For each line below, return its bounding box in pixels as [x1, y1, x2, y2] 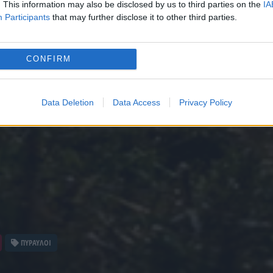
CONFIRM [26, 54, 71, 63]
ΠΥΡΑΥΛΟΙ [19, 237, 52, 248]
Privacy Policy [179, 97, 232, 107]
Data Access [112, 97, 160, 107]
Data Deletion [41, 97, 94, 107]
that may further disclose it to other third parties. [50, 12, 237, 22]
